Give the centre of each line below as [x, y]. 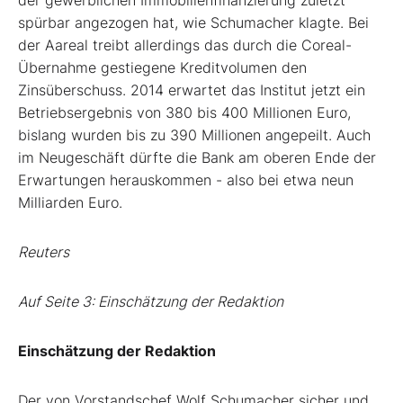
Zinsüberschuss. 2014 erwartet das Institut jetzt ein [192, 90]
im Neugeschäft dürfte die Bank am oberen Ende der [197, 158]
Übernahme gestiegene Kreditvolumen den [162, 68]
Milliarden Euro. [70, 203]
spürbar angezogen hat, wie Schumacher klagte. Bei [193, 23]
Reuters [44, 252]
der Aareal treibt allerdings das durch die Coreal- [185, 45]
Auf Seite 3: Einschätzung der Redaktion [151, 302]
